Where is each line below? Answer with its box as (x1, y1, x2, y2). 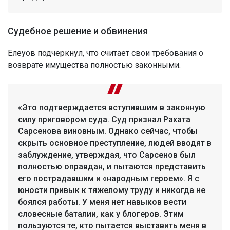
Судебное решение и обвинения (8, 26, 148, 37)
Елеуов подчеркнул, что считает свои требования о (8, 48, 203, 59)
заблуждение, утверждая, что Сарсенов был (18, 150, 196, 160)
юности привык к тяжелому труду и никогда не (18, 185, 205, 196)
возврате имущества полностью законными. (8, 60, 181, 70)
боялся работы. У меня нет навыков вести (18, 197, 186, 207)
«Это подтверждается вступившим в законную (18, 103, 205, 113)
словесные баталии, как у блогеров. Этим (18, 209, 184, 219)
